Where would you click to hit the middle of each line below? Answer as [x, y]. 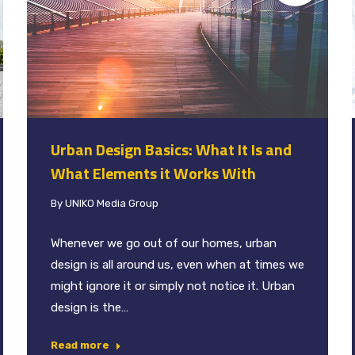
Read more [80, 345]
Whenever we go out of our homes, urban [164, 243]
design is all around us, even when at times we [177, 264]
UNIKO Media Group [112, 203]
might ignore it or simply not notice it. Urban [173, 286]
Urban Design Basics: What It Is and [171, 149]
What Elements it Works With [155, 173]
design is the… [90, 307]
